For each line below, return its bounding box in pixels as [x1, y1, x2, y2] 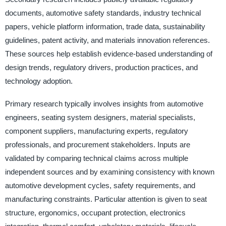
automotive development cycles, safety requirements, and [5, 181, 195, 190]
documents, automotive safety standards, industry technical [5, 8, 201, 17]
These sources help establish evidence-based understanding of [5, 49, 212, 58]
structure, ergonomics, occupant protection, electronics [5, 208, 186, 217]
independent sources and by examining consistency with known [5, 167, 214, 176]
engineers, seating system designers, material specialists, [5, 112, 195, 122]
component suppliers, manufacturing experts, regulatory [5, 126, 188, 135]
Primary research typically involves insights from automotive [5, 99, 203, 108]
